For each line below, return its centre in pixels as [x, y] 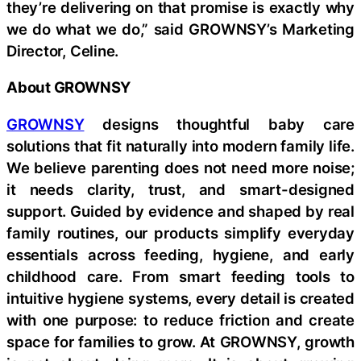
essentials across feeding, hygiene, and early [180, 254]
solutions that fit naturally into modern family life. [180, 145]
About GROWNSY [69, 87]
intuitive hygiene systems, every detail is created [180, 298]
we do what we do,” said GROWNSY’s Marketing [180, 29]
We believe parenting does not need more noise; [180, 167]
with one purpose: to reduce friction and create [180, 320]
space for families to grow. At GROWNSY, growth [180, 341]
